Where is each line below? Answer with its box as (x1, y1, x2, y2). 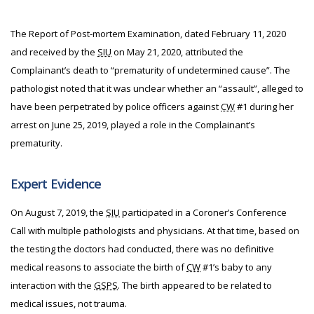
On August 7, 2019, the (11, 206, 106, 219)
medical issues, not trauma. (11, 297, 127, 310)
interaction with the (11, 279, 94, 292)
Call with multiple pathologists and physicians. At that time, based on (11, 224, 299, 237)
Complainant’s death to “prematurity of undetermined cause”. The (11, 64, 290, 76)
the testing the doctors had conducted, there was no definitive (11, 243, 274, 255)
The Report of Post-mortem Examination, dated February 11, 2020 (11, 27, 286, 40)
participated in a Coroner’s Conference (120, 206, 287, 219)
